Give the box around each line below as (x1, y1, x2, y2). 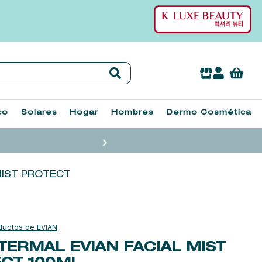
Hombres (111, 109, 154, 117)
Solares (20, 109, 57, 117)
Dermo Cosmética (166, 109, 251, 117)
